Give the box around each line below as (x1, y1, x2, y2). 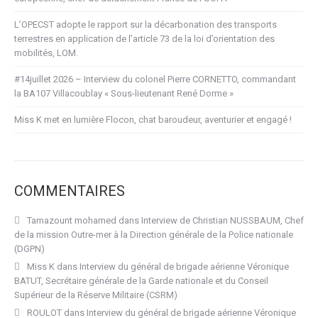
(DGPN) (14, 243, 45, 254)
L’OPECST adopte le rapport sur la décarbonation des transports (14, 19, 277, 30)
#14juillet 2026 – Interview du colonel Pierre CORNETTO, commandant (14, 74, 296, 84)
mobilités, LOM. (14, 48, 78, 58)
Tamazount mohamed (27, 215, 116, 226)
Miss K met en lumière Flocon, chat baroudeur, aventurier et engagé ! (14, 114, 292, 125)
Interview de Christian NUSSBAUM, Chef (141, 215, 304, 226)
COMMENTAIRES (14, 182, 125, 199)
